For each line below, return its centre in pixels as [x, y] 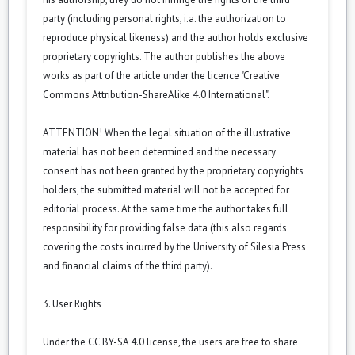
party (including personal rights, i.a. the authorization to [164, 18]
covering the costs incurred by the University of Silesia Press [174, 246]
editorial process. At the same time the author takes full [166, 208]
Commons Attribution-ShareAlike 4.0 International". [156, 94]
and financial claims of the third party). [128, 265]
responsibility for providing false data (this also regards [165, 227]
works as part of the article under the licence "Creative [161, 75]
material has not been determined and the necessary [159, 151]
